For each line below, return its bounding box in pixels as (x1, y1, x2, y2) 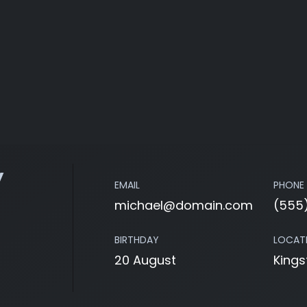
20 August (114, 251, 176, 269)
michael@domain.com (114, 197, 253, 214)
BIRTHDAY (114, 233, 159, 247)
